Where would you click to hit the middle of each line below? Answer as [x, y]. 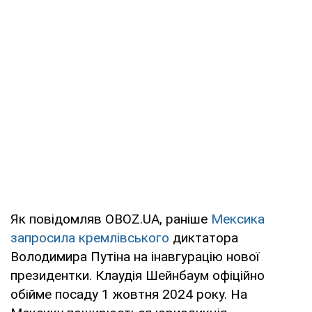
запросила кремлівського [90, 238]
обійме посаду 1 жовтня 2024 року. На [129, 295]
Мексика [238, 219]
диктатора [204, 238]
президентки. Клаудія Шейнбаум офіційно [138, 276]
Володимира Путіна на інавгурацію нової [135, 257]
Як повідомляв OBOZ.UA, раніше [111, 219]
